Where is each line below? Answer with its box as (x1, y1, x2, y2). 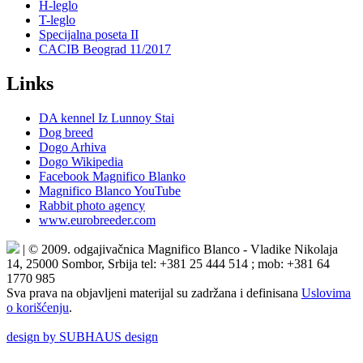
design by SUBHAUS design (6, 330, 158, 344)
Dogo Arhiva (39, 140, 106, 155)
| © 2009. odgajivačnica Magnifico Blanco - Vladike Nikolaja (19, 242, 338, 257)
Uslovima (301, 286, 351, 301)
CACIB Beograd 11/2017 (39, 42, 171, 57)
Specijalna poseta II (39, 28, 139, 42)
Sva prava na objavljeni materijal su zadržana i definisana (6, 286, 301, 301)
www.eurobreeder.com (39, 213, 156, 228)
